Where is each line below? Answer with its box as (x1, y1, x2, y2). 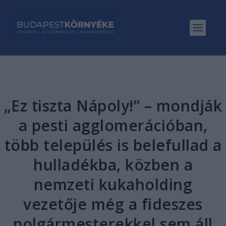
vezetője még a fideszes (23, 194, 203, 214)
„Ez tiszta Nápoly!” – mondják (4, 95, 222, 116)
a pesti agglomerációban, (18, 115, 208, 136)
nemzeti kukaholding (33, 174, 193, 195)
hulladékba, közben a (33, 154, 193, 175)
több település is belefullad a (4, 135, 222, 155)
